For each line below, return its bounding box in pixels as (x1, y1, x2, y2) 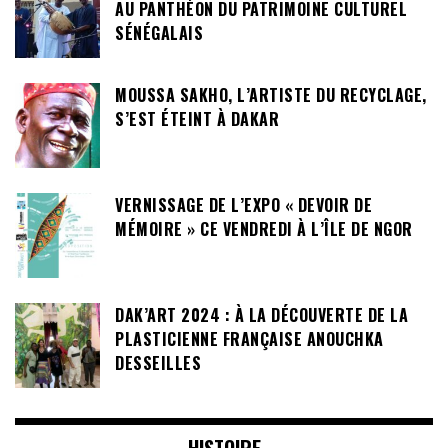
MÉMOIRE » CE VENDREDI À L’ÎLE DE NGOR (115, 217, 413, 242)
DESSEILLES (115, 351, 201, 376)
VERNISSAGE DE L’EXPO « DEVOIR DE (115, 193, 372, 218)
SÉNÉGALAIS (115, 21, 203, 46)
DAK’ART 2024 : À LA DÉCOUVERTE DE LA (115, 303, 408, 328)
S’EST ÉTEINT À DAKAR (115, 107, 279, 132)
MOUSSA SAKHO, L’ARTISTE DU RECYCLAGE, (115, 83, 427, 108)
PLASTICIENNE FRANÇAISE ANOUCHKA (115, 327, 384, 352)
